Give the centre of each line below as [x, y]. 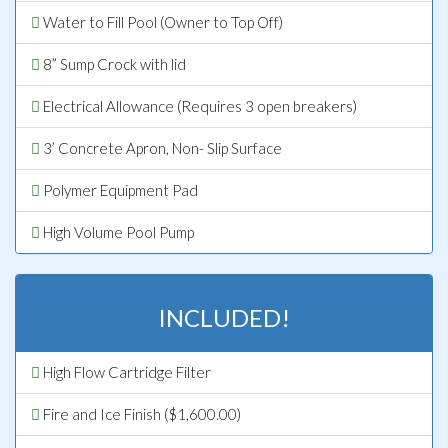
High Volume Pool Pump [117, 231]
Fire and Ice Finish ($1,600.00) [140, 413]
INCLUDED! [224, 317]
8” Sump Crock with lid [113, 63]
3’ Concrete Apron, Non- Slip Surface [161, 147]
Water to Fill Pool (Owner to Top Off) [161, 21]
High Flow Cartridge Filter [125, 371]
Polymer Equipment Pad [119, 189]
